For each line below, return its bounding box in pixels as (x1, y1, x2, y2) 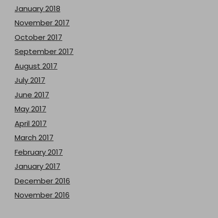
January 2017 (15, 161, 60, 171)
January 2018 (15, 3, 60, 14)
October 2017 (15, 32, 62, 42)
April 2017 (15, 118, 47, 128)
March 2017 (15, 132, 54, 143)
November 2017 (15, 18, 70, 28)
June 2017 (15, 89, 49, 100)
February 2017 (15, 146, 63, 157)
